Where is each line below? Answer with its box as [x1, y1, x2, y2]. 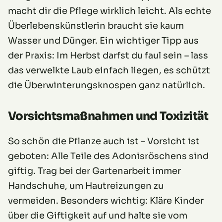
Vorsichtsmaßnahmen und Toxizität [8, 109, 209, 124]
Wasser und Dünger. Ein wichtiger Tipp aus [8, 35, 199, 47]
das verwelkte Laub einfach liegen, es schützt [8, 65, 210, 76]
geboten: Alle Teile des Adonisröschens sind [8, 151, 209, 162]
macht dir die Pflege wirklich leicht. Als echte [8, 5, 211, 17]
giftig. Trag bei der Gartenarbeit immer [8, 166, 181, 177]
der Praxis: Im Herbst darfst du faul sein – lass [8, 50, 208, 61]
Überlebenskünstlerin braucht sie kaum [8, 20, 184, 32]
